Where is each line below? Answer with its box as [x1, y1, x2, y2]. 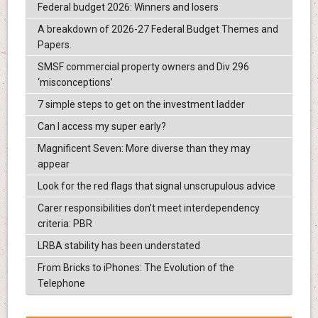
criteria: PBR [37, 218, 92, 230]
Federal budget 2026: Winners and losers [37, 1, 219, 13]
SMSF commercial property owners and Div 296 [37, 61, 249, 73]
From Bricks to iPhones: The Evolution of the [37, 262, 234, 274]
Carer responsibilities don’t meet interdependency [37, 202, 260, 214]
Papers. [37, 39, 72, 51]
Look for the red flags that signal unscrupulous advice [37, 180, 275, 192]
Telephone [37, 278, 85, 290]
